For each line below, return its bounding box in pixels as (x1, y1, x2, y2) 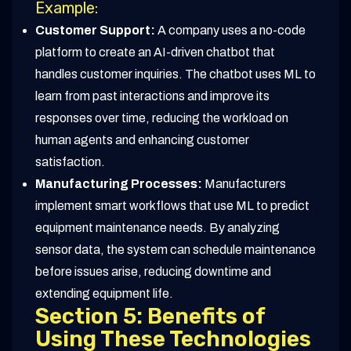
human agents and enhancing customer (35, 133, 249, 147)
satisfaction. (35, 155, 105, 169)
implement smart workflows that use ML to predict (35, 199, 309, 213)
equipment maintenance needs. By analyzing (35, 221, 280, 235)
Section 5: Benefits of (35, 303, 265, 330)
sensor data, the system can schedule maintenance (35, 243, 316, 257)
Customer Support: (35, 24, 155, 38)
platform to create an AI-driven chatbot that (35, 45, 275, 60)
